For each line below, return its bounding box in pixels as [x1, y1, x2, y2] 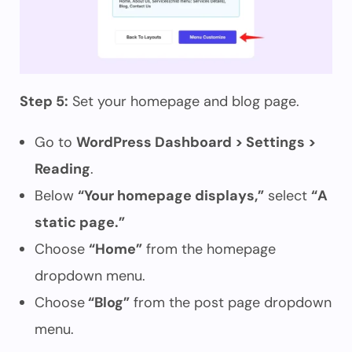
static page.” [35, 213, 125, 232]
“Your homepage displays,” [78, 186, 264, 205]
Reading [35, 159, 90, 178]
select [264, 186, 311, 205]
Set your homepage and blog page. [68, 92, 303, 111]
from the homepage [142, 240, 276, 258]
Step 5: [20, 92, 68, 111]
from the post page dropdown [130, 293, 332, 312]
